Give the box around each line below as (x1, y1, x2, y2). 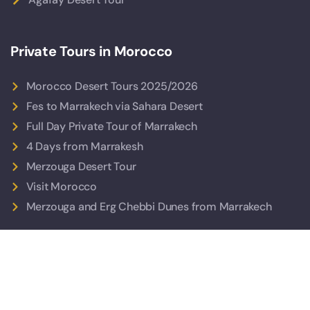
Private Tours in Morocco (10, 42, 173, 61)
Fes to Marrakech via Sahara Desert (26, 99, 203, 114)
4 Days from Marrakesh (26, 139, 143, 154)
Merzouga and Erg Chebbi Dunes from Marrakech (26, 199, 272, 215)
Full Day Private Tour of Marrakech (26, 119, 197, 134)
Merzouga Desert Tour (26, 159, 136, 174)
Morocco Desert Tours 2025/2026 (26, 79, 198, 94)
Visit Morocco (26, 179, 97, 194)
